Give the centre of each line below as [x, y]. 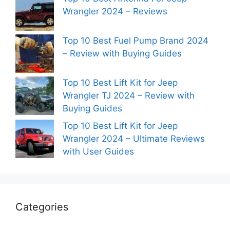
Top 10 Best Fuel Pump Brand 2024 [136, 41]
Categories [42, 207]
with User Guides [98, 151]
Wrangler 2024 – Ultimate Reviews [134, 138]
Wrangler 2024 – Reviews [115, 11]
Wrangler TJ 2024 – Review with [129, 95]
